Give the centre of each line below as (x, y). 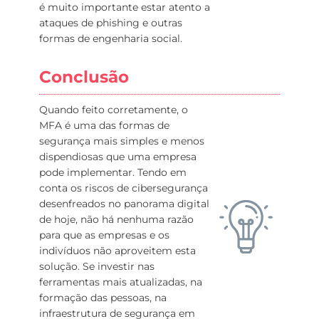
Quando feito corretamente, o (114, 110)
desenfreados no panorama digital (124, 204)
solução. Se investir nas (97, 266)
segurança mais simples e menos (122, 141)
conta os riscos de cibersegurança (124, 188)
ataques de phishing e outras (111, 23)
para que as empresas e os (104, 235)
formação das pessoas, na (103, 298)
